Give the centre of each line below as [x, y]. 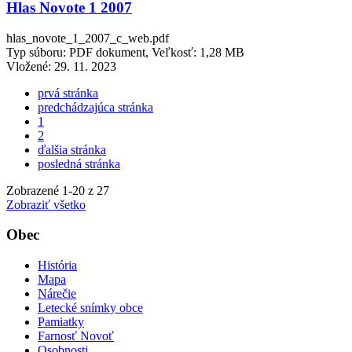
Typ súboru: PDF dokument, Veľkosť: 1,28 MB [125, 52]
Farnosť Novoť [76, 336]
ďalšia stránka [72, 149]
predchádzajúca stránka [95, 107]
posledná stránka [79, 163]
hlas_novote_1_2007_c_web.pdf [88, 38]
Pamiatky [61, 322]
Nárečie [57, 293]
